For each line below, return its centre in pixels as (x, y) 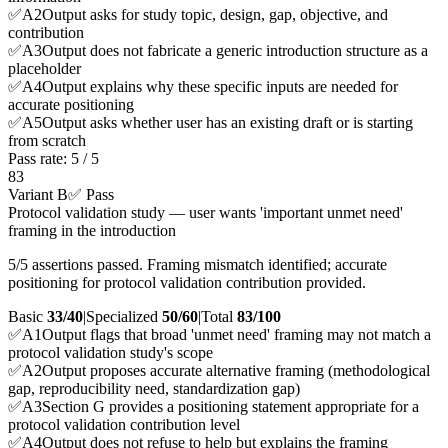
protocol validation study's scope (110, 353)
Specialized (122, 317)
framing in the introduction (92, 231)
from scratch (47, 141)
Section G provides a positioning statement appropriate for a (230, 407)
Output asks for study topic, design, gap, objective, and (215, 15)
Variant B (38, 195)
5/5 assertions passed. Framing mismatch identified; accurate (197, 265)
